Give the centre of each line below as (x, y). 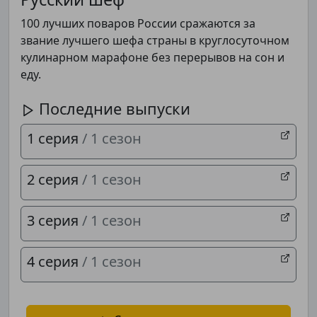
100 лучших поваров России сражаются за (138, 23)
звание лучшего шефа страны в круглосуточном (155, 40)
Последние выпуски (113, 109)
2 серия (54, 179)
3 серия (54, 220)
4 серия (54, 261)
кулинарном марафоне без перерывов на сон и (152, 57)
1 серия (54, 138)
